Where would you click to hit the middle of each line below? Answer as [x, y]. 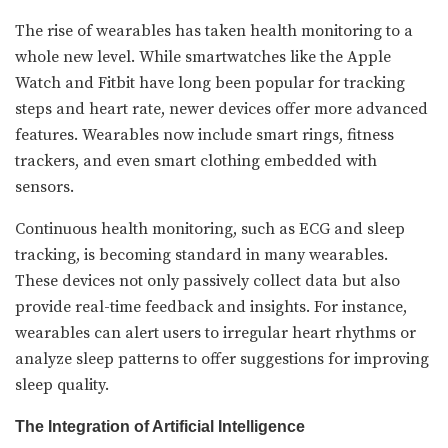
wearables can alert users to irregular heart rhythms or [215, 332]
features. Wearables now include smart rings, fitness [204, 134]
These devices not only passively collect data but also [207, 280]
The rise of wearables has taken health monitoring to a [214, 30]
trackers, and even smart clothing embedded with [196, 160]
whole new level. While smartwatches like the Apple [203, 56]
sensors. [44, 186]
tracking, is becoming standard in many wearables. [201, 254]
